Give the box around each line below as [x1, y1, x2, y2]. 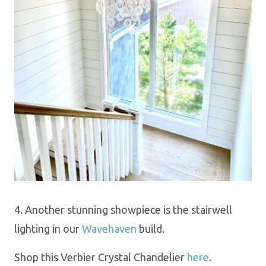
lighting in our [14, 222, 82, 235]
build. [137, 222, 164, 235]
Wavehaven [82, 222, 137, 235]
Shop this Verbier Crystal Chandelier [14, 251, 187, 263]
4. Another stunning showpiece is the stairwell [14, 203, 232, 216]
